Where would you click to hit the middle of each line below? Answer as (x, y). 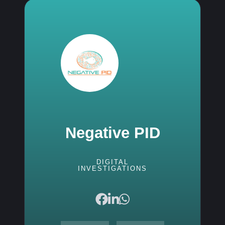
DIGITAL (113, 162)
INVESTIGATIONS (113, 168)
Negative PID (113, 133)
